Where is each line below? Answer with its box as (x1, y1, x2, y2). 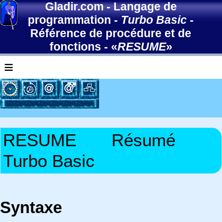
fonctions (49, 40, 101, 53)
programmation (28, 13, 111, 26)
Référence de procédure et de (30, 27, 192, 40)
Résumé (111, 130, 175, 150)
